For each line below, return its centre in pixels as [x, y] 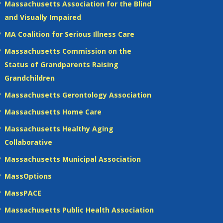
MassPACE [23, 193]
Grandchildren [29, 78]
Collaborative [28, 142]
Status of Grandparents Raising [61, 64]
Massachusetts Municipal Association [72, 159]
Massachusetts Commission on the [68, 51]
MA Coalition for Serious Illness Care [69, 34]
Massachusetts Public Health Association [79, 210]
